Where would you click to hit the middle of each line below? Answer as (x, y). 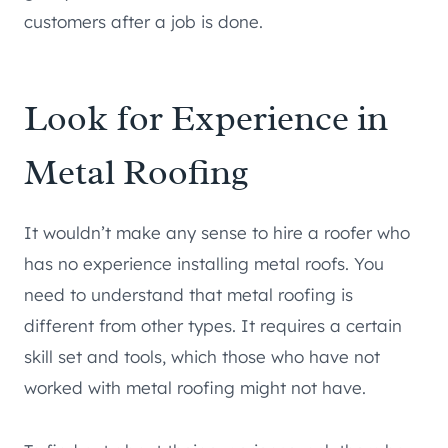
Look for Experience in (206, 118)
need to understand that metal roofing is (188, 295)
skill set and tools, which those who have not (202, 357)
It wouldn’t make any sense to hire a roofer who (217, 233)
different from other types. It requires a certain (213, 326)
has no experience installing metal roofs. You (204, 264)
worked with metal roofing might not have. (195, 388)
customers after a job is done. (143, 22)
